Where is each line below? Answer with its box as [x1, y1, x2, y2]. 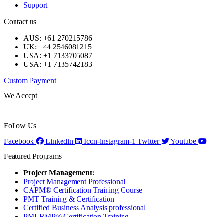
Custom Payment [4, 76, 56, 85]
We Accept [4, 91, 37, 100]
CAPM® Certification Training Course [23, 186, 142, 194]
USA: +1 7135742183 [23, 60, 92, 68]
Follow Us [4, 122, 36, 130]
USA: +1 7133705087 [23, 51, 92, 60]
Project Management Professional [23, 177, 125, 186]
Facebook [4, 137, 34, 145]
